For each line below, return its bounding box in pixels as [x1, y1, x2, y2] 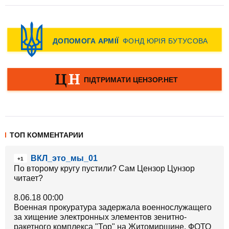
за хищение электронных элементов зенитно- [14, 213, 187, 221]
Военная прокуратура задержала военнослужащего [14, 203, 212, 212]
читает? [14, 174, 43, 182]
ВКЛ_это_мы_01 [31, 154, 98, 163]
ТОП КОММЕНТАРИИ [10, 131, 83, 139]
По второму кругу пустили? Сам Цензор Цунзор [14, 164, 195, 173]
